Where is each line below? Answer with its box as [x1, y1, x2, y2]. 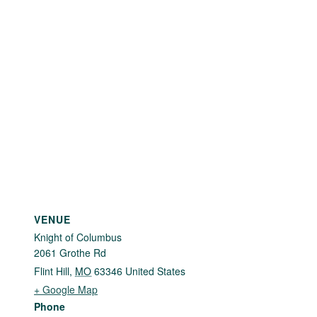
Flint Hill [34, 264, 69, 279]
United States [125, 264, 185, 279]
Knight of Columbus [34, 230, 122, 245]
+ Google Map [34, 282, 98, 297]
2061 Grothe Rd [34, 246, 106, 260]
